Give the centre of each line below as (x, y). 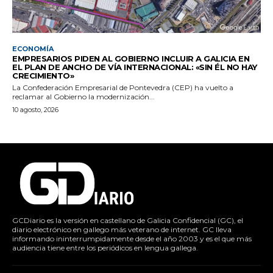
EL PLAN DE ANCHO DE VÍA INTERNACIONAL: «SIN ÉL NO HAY (135, 67)
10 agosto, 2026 (35, 109)
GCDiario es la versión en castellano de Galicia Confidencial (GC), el (128, 220)
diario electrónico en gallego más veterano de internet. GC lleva (122, 229)
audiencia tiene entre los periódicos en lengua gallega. (105, 247)
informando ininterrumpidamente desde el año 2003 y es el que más (132, 238)
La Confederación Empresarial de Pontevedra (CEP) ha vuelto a (123, 87)
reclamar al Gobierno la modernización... (83, 96)
